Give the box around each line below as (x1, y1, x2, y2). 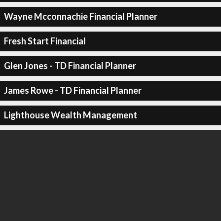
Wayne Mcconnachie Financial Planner (3, 11, 157, 22)
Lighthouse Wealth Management (3, 110, 137, 120)
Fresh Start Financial (3, 36, 86, 46)
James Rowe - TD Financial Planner (3, 85, 142, 96)
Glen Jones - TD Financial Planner (3, 60, 136, 71)
